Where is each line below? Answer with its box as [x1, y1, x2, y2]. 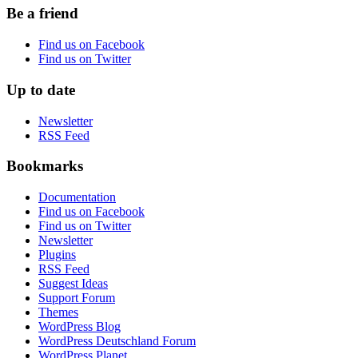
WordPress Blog [38, 319, 121, 333]
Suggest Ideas [38, 276, 108, 290]
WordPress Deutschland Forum [38, 333, 196, 348]
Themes [38, 304, 78, 319]
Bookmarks [6, 157, 83, 175]
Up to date [6, 81, 75, 98]
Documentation [38, 189, 116, 204]
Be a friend [6, 5, 78, 22]
